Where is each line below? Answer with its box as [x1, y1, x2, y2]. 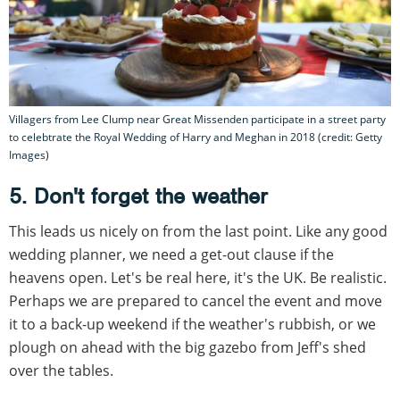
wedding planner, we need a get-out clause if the [9, 244, 334, 264]
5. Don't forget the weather [9, 181, 268, 210]
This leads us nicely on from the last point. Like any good [9, 221, 387, 241]
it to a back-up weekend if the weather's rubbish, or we [9, 313, 376, 334]
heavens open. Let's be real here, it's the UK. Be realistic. [9, 267, 387, 287]
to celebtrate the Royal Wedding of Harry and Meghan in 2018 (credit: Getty [9, 129, 382, 145]
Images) [9, 146, 49, 162]
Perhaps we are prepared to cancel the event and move [9, 290, 382, 311]
